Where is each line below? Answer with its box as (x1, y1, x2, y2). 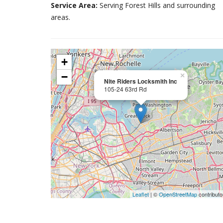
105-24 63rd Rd (104, 85, 147, 93)
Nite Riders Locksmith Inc (104, 77, 177, 86)
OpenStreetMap (159, 190, 198, 198)
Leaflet (132, 190, 149, 198)
